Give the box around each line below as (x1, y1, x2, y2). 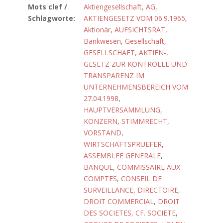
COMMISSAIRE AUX (117, 162, 180, 172)
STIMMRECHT (121, 116, 167, 126)
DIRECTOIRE (137, 185, 178, 195)
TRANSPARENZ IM (84, 71, 144, 80)
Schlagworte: (28, 13, 75, 23)
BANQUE (84, 162, 113, 172)
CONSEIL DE (121, 174, 162, 183)
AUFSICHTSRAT (114, 25, 165, 34)
